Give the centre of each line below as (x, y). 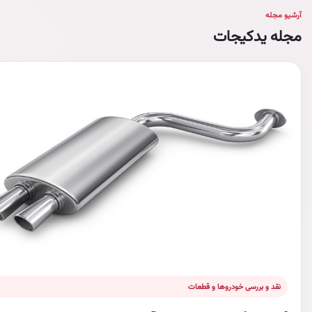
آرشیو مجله (283, 15)
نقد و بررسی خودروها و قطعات (234, 286)
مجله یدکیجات (257, 36)
